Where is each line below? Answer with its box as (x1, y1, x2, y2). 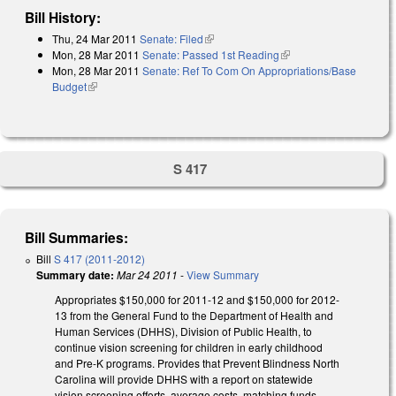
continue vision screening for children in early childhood (55, 339, 323, 355)
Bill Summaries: (25, 227, 129, 248)
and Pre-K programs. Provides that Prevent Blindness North (55, 355, 339, 371)
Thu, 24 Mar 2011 (52, 30, 137, 46)
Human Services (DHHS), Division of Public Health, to (55, 324, 312, 339)
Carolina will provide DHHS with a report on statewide (55, 371, 313, 387)
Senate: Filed (140, 30, 203, 46)
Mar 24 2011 (117, 267, 178, 283)
